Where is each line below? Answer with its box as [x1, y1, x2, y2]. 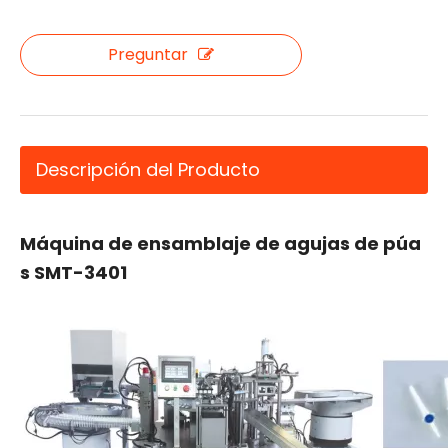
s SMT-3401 [20, 260, 127, 285]
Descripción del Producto [36, 157, 260, 182]
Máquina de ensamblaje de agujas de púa [20, 231, 421, 256]
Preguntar [108, 43, 188, 66]
